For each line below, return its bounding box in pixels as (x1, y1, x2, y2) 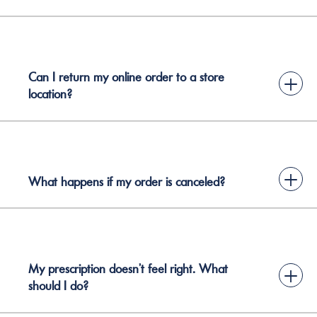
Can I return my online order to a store (28, 69, 224, 85)
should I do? (28, 278, 88, 294)
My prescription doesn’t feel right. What (28, 261, 228, 277)
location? (28, 86, 72, 102)
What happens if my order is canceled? (28, 173, 225, 190)
